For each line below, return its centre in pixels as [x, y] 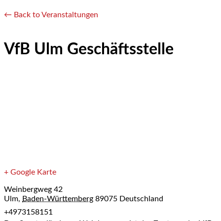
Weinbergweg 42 [33, 190]
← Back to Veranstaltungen [51, 15]
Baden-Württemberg [58, 199]
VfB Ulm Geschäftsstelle [89, 49]
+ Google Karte [30, 172]
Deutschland [141, 199]
